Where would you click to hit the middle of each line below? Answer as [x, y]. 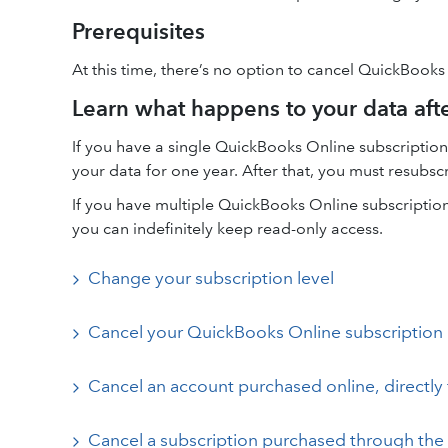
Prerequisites [138, 31]
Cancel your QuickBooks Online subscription [265, 332]
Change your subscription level [211, 278]
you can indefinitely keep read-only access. [227, 228]
